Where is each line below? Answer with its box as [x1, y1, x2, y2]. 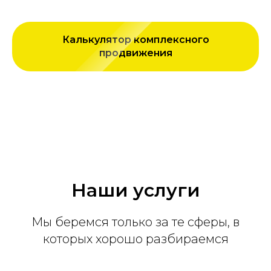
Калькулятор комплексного [62, 33, 209, 45]
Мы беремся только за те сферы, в [31, 215, 240, 229]
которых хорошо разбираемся [42, 232, 229, 246]
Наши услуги [71, 179, 200, 201]
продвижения [99, 47, 172, 59]
